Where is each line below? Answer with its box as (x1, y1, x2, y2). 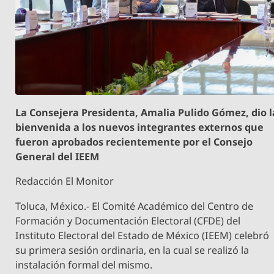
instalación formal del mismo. (15, 257, 153, 272)
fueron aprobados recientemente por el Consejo (15, 135, 253, 149)
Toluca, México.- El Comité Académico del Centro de (15, 199, 254, 213)
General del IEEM (15, 150, 100, 164)
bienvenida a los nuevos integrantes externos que (15, 120, 264, 135)
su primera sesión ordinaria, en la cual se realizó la (15, 243, 250, 257)
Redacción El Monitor (15, 174, 114, 188)
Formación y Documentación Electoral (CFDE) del (15, 213, 241, 228)
